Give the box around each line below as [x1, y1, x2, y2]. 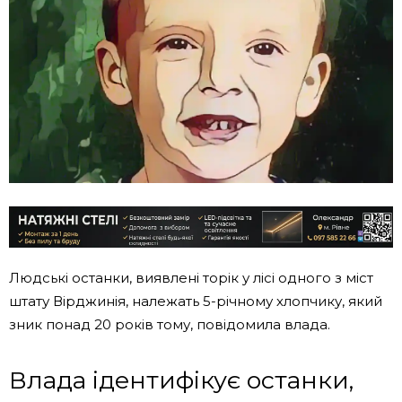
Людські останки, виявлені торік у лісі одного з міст [9, 268, 373, 286]
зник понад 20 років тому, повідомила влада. [9, 315, 330, 333]
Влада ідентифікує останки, [9, 364, 354, 395]
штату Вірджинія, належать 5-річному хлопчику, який [9, 292, 382, 310]
